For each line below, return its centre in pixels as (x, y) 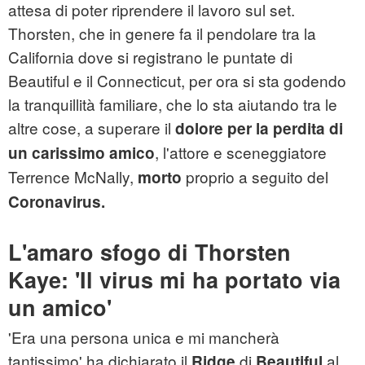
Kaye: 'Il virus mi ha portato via (174, 280)
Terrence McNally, (73, 177)
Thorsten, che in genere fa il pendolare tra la (162, 33)
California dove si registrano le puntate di (150, 57)
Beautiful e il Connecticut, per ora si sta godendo (177, 81)
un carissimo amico (81, 153)
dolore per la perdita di (259, 129)
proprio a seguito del (255, 177)
